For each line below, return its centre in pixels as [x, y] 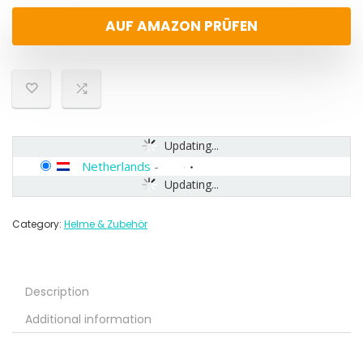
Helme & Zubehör [106, 224]
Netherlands [116, 167]
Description [57, 292]
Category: [38, 224]
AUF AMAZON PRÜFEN [181, 26]
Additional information [88, 320]
